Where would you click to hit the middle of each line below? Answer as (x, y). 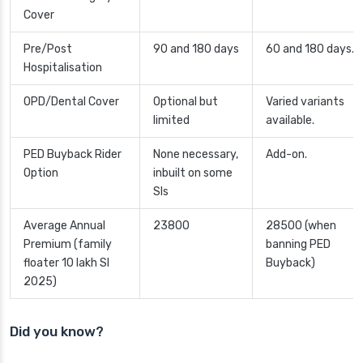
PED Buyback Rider (73, 155)
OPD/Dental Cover (71, 102)
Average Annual (64, 226)
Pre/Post (48, 49)
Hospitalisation (63, 68)
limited (171, 121)
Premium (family (68, 245)
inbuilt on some (193, 173)
